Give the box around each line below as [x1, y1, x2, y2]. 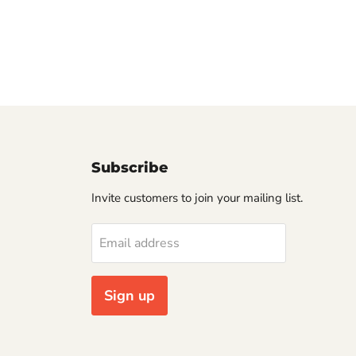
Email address [99, 234, 180, 252]
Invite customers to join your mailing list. [91, 189, 303, 206]
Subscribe [91, 158, 168, 176]
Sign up [103, 285, 155, 305]
